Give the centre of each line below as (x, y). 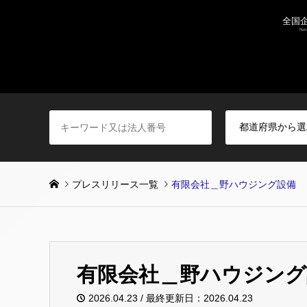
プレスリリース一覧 (115, 184)
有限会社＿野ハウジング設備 (234, 184)
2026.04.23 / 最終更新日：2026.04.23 (171, 298)
